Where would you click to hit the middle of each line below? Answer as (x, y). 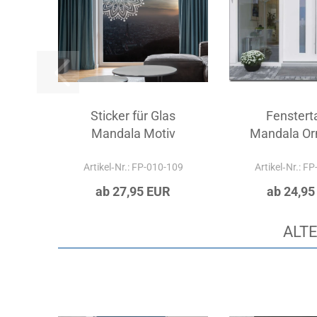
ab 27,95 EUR (133, 191)
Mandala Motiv (133, 133)
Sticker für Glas (133, 116)
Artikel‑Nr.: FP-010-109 (133, 167)
